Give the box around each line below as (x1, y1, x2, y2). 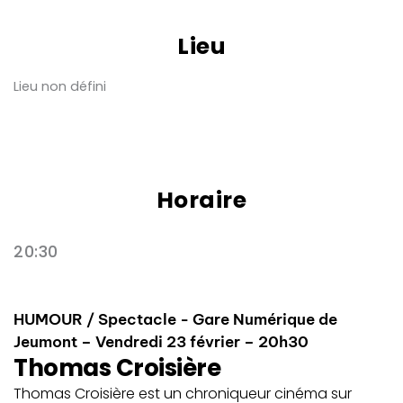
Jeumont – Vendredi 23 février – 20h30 (13, 331, 309, 352)
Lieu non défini (13, 76, 106, 95)
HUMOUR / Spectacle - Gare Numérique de (13, 309, 337, 329)
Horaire (156, 184, 247, 216)
